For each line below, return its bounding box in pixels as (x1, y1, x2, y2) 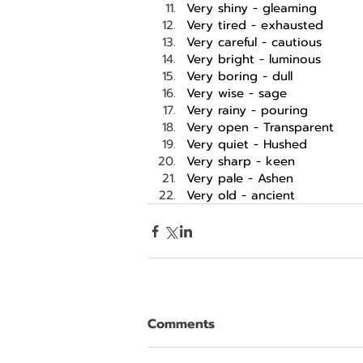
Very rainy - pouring (186, 101, 313, 120)
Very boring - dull (186, 67, 293, 86)
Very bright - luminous (186, 50, 326, 69)
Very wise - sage (186, 84, 287, 103)
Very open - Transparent (186, 118, 334, 137)
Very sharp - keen (186, 152, 295, 171)
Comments (147, 314, 215, 335)
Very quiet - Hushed (186, 135, 307, 154)
